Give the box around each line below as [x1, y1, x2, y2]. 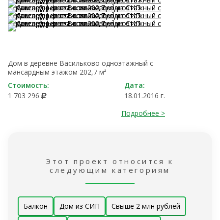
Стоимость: [8, 81, 49, 90]
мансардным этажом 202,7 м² [8, 67, 107, 77]
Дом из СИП [59, 201, 100, 211]
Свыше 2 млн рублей [111, 201, 180, 211]
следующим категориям [50, 165, 170, 175]
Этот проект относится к [46, 156, 174, 166]
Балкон [24, 201, 48, 211]
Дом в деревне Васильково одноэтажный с [8, 58, 153, 68]
